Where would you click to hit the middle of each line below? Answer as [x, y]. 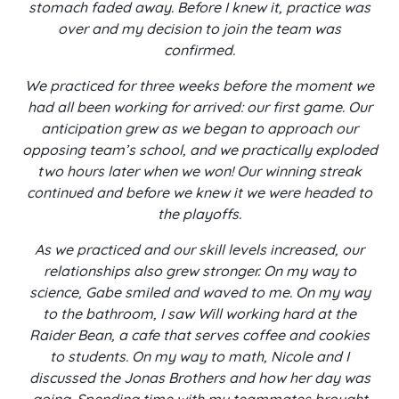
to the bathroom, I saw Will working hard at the [199, 313]
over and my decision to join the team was [199, 28]
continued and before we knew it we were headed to [199, 192]
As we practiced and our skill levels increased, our [199, 249]
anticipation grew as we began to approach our [199, 128]
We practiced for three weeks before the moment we [199, 85]
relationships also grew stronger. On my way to [199, 271]
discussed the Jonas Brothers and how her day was [199, 378]
